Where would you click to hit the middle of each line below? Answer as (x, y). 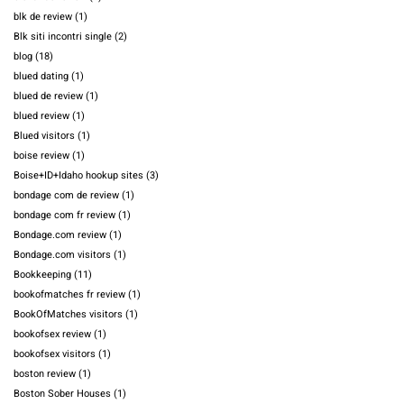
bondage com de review (66, 196)
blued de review (48, 96)
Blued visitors (44, 136)
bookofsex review (52, 335)
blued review (41, 116)
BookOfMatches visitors (68, 315)
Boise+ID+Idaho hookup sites (78, 176)
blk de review (43, 17)
